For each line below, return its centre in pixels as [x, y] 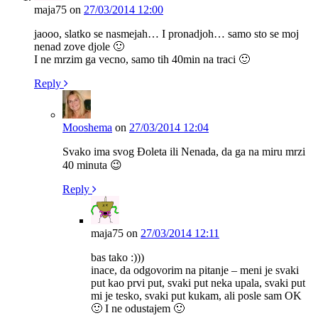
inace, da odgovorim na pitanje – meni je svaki [195, 270]
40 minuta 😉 [92, 165]
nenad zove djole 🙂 [79, 46]
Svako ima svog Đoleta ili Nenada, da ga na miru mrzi [184, 151]
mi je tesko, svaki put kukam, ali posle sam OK [196, 295]
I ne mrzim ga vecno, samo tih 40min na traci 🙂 [142, 59]
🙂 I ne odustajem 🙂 [138, 308]
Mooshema [87, 127]
